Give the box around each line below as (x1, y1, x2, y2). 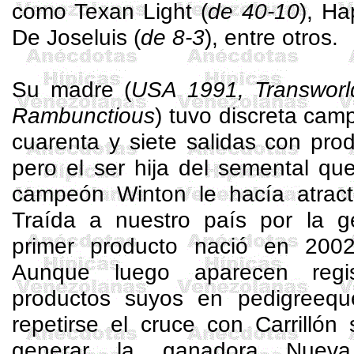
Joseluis (47, 24, 128, 50)
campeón (12, 181, 118, 206)
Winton (117, 181, 187, 206)
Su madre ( (12, 77, 132, 102)
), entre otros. (205, 24, 339, 50)
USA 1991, (131, 77, 254, 102)
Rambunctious (12, 103, 156, 128)
